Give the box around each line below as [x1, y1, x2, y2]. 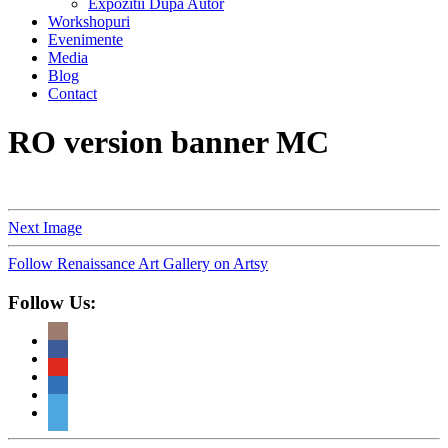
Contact [48, 85, 97, 102]
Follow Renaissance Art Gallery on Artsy [8, 254, 268, 272]
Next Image [8, 218, 82, 236]
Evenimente [48, 31, 123, 48]
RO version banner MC [8, 124, 329, 161]
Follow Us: [8, 291, 96, 313]
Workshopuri [48, 13, 130, 30]
